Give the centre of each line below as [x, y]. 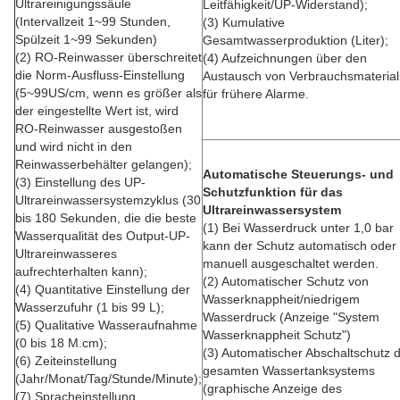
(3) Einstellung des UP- [80, 182]
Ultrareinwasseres [66, 254]
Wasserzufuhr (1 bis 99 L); [90, 307]
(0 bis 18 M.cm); [61, 343]
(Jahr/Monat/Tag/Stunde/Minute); [108, 379]
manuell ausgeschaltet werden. [291, 263]
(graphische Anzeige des [272, 388]
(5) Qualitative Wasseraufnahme [106, 325]
